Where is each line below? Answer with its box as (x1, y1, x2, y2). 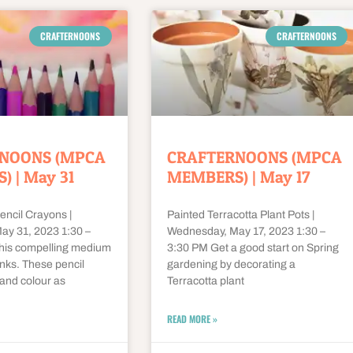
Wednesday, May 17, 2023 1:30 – (166, 225, 325, 238)
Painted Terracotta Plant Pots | (166, 209, 314, 221)
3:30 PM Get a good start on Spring (166, 242, 339, 255)
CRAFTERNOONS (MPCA (166, 147, 342, 168)
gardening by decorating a (166, 258, 295, 271)
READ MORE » (166, 312, 217, 326)
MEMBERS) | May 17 (166, 167, 310, 188)
